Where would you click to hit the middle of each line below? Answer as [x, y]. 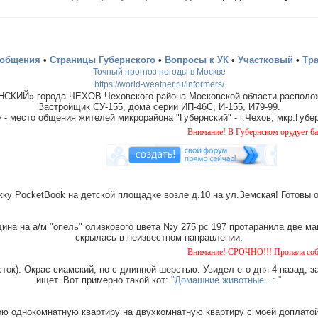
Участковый [265, 60]
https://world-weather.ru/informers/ [159, 84]
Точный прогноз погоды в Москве [159, 71]
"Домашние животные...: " [226, 280]
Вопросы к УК [197, 60]
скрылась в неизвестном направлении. [159, 237]
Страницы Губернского [103, 60]
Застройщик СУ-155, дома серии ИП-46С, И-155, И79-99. [159, 106]
